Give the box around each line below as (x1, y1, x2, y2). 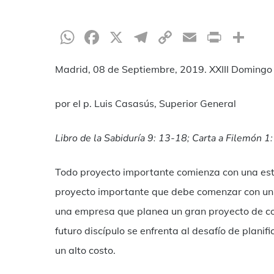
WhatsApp (77, 25, 176, 50)
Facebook (102, 25, 188, 50)
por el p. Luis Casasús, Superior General (55, 97, 236, 109)
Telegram (150, 25, 234, 50)
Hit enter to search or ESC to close (55, 237, 209, 249)
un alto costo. (55, 244, 116, 256)
